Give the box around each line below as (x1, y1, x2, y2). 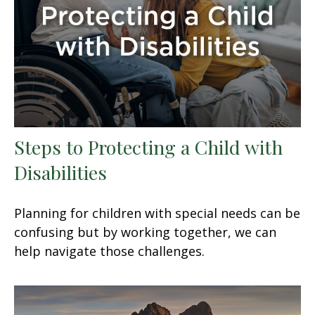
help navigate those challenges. (14, 242, 205, 259)
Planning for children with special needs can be (14, 204, 300, 221)
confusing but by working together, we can (14, 223, 276, 240)
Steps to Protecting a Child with (14, 134, 283, 160)
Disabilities (14, 159, 107, 185)
